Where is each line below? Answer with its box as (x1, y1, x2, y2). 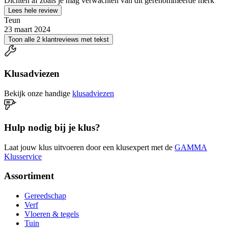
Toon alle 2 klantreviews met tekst (8, 35, 109, 43)
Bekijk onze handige (4, 89, 70, 98)
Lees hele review (8, 6, 58, 14)
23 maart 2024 (4, 24, 50, 34)
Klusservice (4, 152, 42, 161)
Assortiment (4, 170, 54, 182)
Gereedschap (24, 191, 66, 200)
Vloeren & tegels (24, 210, 79, 218)
